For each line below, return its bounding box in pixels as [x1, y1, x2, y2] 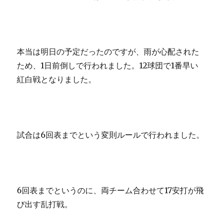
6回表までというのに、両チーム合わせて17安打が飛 [17, 185, 204, 196]
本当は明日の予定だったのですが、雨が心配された [17, 47, 200, 57]
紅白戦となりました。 [17, 74, 97, 85]
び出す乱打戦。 [17, 199, 73, 210]
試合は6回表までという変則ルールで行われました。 [17, 130, 205, 140]
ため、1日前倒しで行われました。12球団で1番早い [17, 60, 199, 71]
